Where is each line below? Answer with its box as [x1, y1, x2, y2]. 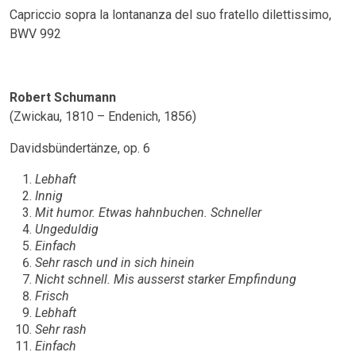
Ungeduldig [35, 222, 99, 238]
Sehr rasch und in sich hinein [35, 255, 195, 271]
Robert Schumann [10, 90, 116, 106]
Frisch [35, 288, 69, 304]
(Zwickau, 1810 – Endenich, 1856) [10, 109, 196, 125]
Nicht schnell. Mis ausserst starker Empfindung [35, 272, 296, 288]
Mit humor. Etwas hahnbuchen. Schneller [35, 205, 261, 221]
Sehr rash [35, 322, 87, 338]
